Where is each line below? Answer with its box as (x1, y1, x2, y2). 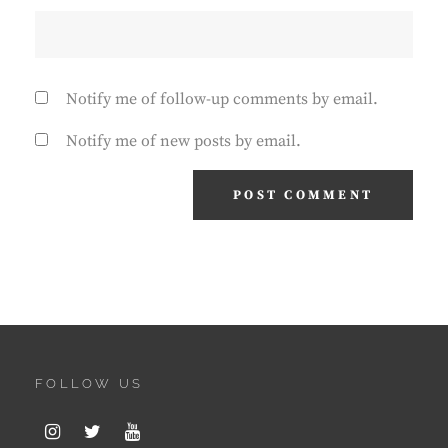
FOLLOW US (35, 375, 144, 391)
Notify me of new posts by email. (66, 130, 301, 151)
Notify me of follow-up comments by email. (66, 88, 378, 109)
